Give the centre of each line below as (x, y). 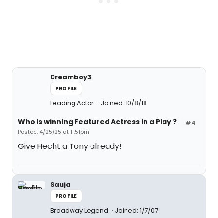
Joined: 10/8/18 (124, 103)
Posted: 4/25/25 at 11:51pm (54, 132)
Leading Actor (73, 103)
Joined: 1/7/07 (136, 210)
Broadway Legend (80, 210)
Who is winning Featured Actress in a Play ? (97, 122)
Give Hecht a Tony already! (70, 146)
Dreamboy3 (71, 77)
